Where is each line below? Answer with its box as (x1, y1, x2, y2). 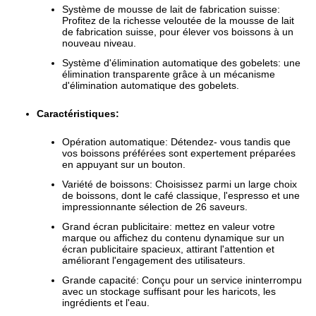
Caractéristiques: (37, 108, 119, 119)
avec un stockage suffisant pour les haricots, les (62, 286, 276, 297)
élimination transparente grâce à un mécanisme (62, 68, 275, 80)
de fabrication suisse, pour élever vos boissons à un (62, 26, 293, 37)
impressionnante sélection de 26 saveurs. (62, 201, 248, 212)
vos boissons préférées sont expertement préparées (62, 147, 296, 159)
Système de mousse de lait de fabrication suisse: (62, 4, 280, 15)
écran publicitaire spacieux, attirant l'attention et (62, 243, 274, 255)
